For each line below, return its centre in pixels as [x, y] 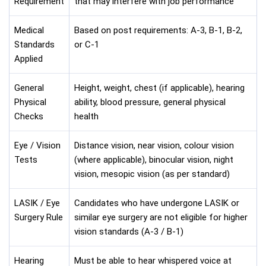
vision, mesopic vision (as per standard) [152, 174]
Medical [29, 30]
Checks [29, 116]
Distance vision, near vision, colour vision [154, 145]
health [86, 116]
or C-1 [87, 44]
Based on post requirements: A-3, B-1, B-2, [158, 30]
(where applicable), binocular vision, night [154, 159]
